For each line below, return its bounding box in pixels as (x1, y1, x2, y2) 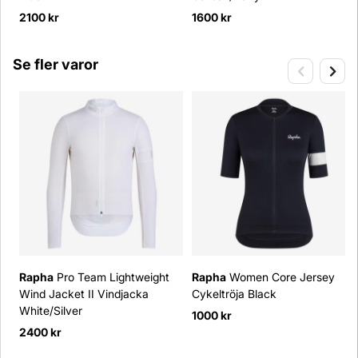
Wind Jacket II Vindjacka (19, 286, 149, 300)
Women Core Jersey (226, 269, 335, 284)
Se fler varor (13, 56, 98, 74)
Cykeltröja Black (192, 286, 276, 300)
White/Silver (19, 303, 82, 317)
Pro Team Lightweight (54, 269, 169, 284)
